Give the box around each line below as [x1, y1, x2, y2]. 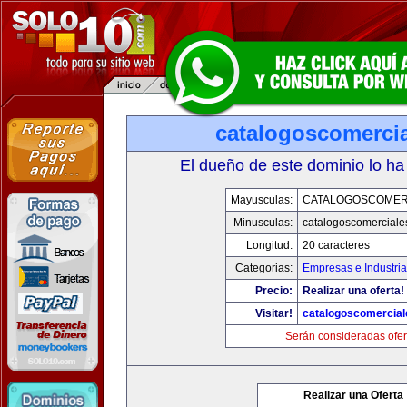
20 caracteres [303, 239, 370, 252]
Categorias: [235, 262, 293, 274]
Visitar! [255, 307, 293, 320]
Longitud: [246, 239, 293, 252]
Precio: [255, 284, 293, 297]
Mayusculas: [231, 194, 293, 206]
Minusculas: [233, 216, 293, 229]
